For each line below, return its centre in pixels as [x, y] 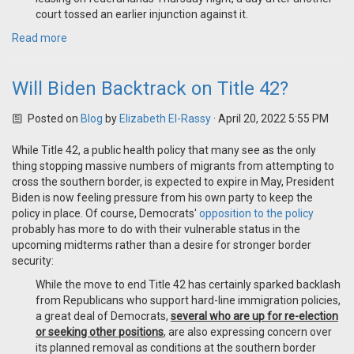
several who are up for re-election [254, 316]
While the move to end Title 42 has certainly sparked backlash [188, 285]
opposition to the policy [256, 214]
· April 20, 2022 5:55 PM [269, 119]
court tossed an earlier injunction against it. [143, 15]
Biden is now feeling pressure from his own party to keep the [162, 198]
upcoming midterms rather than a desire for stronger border [162, 245]
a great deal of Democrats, [103, 316]
